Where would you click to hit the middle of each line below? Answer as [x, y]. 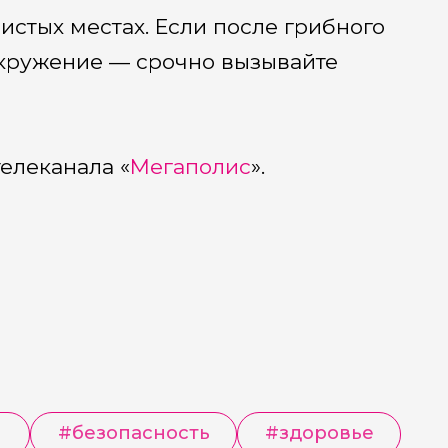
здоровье [326, 433]
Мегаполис [190, 167]
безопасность [140, 433]
